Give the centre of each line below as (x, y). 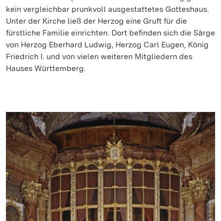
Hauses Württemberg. (46, 69)
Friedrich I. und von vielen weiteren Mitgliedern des (99, 57)
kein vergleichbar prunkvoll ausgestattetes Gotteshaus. (108, 9)
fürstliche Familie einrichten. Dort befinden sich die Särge (110, 33)
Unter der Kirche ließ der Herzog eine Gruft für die (96, 21)
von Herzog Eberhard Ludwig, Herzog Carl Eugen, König (107, 45)
